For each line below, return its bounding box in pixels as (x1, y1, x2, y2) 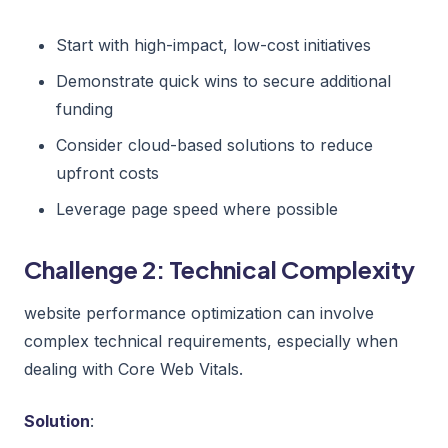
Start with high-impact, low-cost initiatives (56, 34, 371, 55)
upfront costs (56, 162, 159, 183)
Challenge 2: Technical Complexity (24, 253, 415, 284)
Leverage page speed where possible (56, 198, 338, 219)
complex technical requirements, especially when (24, 330, 398, 351)
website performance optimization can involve (24, 302, 374, 323)
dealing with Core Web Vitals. (24, 358, 243, 379)
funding (56, 98, 113, 119)
